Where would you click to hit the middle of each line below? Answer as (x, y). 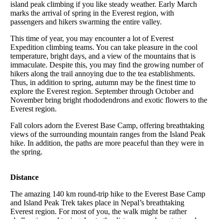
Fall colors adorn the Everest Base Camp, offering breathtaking (107, 125)
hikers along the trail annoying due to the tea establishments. (103, 73)
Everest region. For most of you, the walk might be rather (99, 211)
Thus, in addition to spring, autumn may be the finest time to (103, 82)
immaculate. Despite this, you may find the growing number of (107, 65)
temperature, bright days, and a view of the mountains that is (103, 56)
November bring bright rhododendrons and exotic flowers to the (109, 100)
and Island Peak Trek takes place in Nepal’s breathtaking (97, 202)
